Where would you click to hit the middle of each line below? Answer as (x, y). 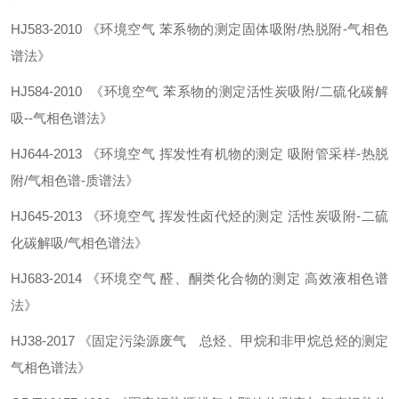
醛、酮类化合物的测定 (231, 278)
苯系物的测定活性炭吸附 (240, 91)
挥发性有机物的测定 (221, 154)
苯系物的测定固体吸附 (228, 29)
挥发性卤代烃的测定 (221, 216)
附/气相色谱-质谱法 (68, 180)
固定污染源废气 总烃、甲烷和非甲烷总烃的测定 (240, 341)
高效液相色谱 (347, 278)
